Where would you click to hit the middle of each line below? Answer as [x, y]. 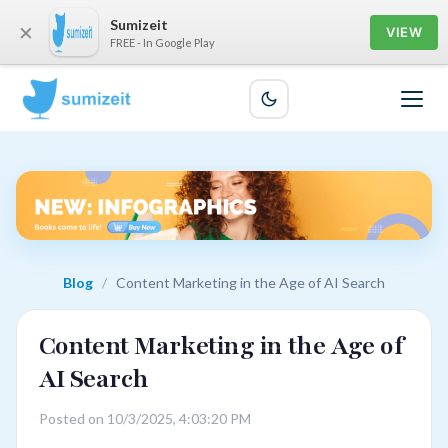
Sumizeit [139, 24]
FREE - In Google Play [162, 42]
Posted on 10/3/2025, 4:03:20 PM [144, 419]
